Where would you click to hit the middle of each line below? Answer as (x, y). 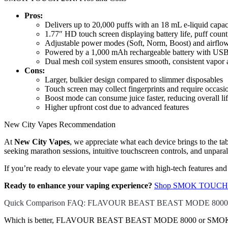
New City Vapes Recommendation (60, 125)
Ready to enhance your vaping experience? (78, 186)
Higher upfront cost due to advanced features (117, 107)
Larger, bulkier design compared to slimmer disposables (134, 80)
